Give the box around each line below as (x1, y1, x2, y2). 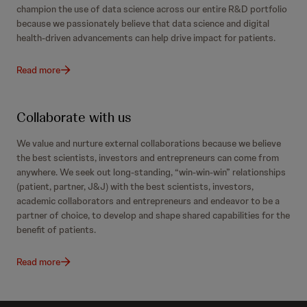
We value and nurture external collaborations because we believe (16, 136, 281, 149)
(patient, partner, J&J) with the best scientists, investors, (16, 180, 254, 193)
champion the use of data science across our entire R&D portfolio (16, 2, 287, 15)
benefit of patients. (16, 223, 96, 236)
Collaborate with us (16, 108, 131, 126)
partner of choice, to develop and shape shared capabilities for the (16, 208, 290, 221)
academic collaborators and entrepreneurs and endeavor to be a (16, 194, 280, 207)
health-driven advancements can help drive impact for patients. (16, 31, 275, 44)
